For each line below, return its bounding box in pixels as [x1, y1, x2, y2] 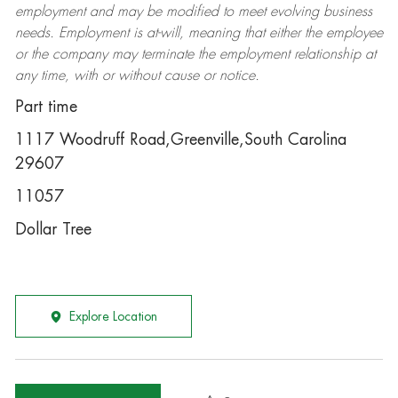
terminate [140, 47, 194, 61]
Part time [14, 99, 77, 115]
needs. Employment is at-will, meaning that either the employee [14, 26, 383, 40]
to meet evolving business [218, 4, 372, 19]
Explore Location [68, 310, 157, 322]
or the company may [14, 47, 141, 61]
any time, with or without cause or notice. [14, 68, 259, 83]
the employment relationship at [193, 47, 376, 61]
